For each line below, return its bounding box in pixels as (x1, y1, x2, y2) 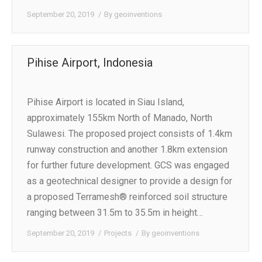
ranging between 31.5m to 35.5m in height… (27, 206, 203, 218)
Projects (104, 228, 132, 237)
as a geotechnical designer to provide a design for (27, 175, 232, 187)
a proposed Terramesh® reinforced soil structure (27, 191, 227, 202)
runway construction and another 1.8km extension (27, 143, 227, 155)
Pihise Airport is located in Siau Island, (27, 96, 184, 108)
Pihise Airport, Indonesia (27, 55, 153, 70)
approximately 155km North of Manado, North (27, 112, 212, 123)
